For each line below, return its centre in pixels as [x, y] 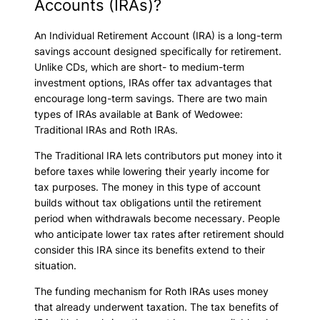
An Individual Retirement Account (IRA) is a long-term [158, 35]
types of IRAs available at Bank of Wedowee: [139, 114]
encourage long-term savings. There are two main [151, 98]
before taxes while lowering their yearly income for [152, 171]
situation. [55, 265]
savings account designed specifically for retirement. [158, 51]
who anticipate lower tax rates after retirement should [159, 234]
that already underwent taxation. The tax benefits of [156, 307]
